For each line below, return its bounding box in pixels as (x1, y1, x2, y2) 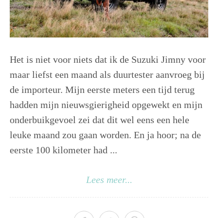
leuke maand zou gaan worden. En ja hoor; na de (10, 129, 201, 141)
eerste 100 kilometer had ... (10, 145, 117, 156)
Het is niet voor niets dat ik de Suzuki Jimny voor (10, 54, 206, 65)
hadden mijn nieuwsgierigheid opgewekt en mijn (10, 99, 202, 110)
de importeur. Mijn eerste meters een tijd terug (10, 84, 195, 95)
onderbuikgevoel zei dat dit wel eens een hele (10, 114, 189, 126)
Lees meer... (86, 174, 132, 185)
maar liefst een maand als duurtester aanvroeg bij (10, 69, 205, 80)
